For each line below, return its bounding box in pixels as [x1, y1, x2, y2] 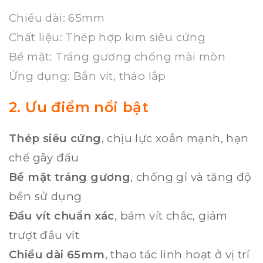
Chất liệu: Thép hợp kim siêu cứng [9, 31, 206, 44]
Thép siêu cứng [9, 131, 102, 145]
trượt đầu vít [9, 228, 80, 242]
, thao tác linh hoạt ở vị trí [104, 248, 250, 261]
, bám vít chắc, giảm [114, 209, 228, 222]
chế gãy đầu [9, 151, 79, 164]
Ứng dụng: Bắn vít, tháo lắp [9, 69, 166, 83]
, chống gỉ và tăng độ [130, 170, 252, 184]
